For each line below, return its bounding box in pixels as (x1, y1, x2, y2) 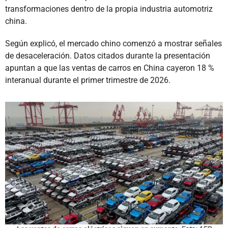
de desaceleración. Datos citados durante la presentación (5, 51, 210, 61)
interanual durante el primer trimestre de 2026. (5, 75, 170, 85)
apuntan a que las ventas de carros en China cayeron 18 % (5, 63, 214, 73)
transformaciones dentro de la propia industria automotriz (5, 4, 213, 14)
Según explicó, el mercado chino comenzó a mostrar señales (5, 39, 222, 49)
